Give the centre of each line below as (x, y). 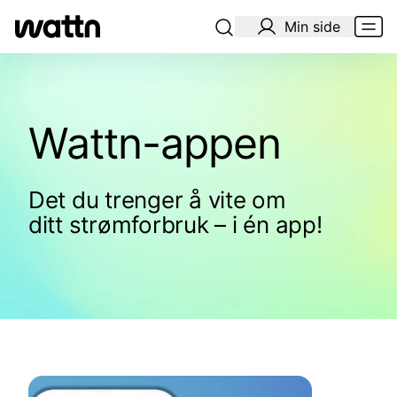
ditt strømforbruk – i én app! (175, 225)
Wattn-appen (155, 143)
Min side (312, 27)
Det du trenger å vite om (157, 200)
